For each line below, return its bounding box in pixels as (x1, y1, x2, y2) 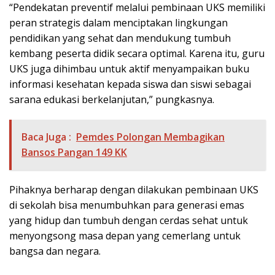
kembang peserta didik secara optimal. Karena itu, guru (9, 47, 265, 61)
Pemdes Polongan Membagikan (76, 130, 225, 144)
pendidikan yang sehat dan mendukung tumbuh (9, 31, 231, 45)
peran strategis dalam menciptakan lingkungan (9, 16, 228, 30)
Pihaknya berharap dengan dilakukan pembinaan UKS (9, 183, 258, 197)
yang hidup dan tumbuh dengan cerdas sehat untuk (9, 214, 248, 228)
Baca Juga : (21, 130, 71, 144)
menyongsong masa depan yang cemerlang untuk (9, 229, 241, 243)
